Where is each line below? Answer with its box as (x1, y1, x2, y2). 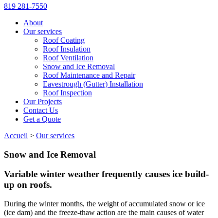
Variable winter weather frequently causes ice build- (4, 169, 209, 180)
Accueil (4, 131, 28, 140)
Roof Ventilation (43, 54, 93, 62)
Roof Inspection (43, 89, 92, 97)
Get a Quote (23, 115, 61, 123)
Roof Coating (43, 36, 85, 44)
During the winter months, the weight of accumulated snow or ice (4, 200, 205, 208)
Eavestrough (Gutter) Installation (43, 80, 143, 88)
